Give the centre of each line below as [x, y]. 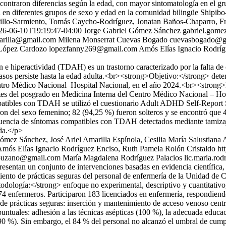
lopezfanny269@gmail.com [93, 49]
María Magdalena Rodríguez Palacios [122, 158]
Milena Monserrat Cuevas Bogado [113, 40]
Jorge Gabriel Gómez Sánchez [132, 31]
